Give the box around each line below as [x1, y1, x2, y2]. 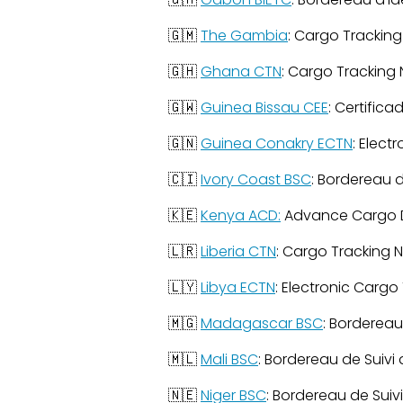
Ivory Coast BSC [201, 169, 311, 190]
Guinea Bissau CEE [201, 97, 328, 118]
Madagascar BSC [201, 313, 323, 334]
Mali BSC [201, 349, 258, 370]
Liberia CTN [201, 241, 276, 262]
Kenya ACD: [201, 205, 281, 226]
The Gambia [201, 25, 288, 46]
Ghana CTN [201, 61, 282, 82]
